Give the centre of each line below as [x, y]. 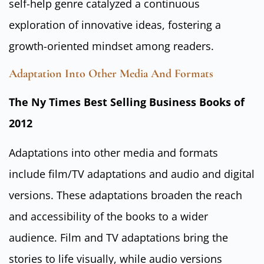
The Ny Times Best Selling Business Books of [127, 102]
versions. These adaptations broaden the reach [126, 195]
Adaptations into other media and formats [113, 153]
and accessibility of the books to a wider [108, 217]
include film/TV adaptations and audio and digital [132, 174]
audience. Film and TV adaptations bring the [118, 238]
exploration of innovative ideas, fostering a [115, 25]
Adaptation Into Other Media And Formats [111, 73]
